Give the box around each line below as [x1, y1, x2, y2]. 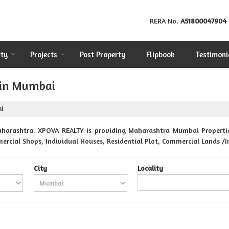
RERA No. [150, 16, 180, 26]
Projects [30, 50, 57, 59]
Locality [138, 164, 164, 172]
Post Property [80, 50, 125, 59]
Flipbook [146, 50, 175, 59]
